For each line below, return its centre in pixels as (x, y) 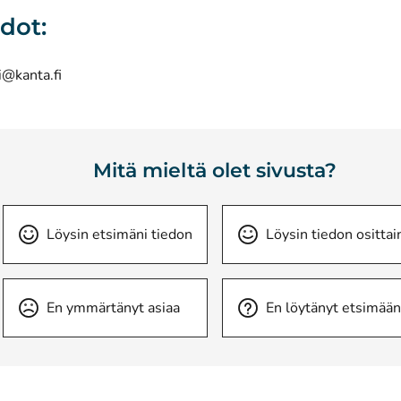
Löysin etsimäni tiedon (119, 235)
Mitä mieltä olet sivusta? (215, 171)
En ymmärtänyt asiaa (113, 308)
